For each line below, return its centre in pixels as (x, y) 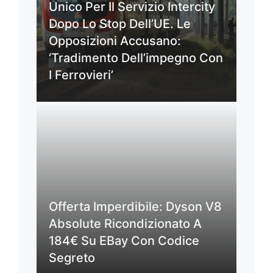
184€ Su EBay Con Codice (124, 241)
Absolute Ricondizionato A (125, 224)
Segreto (72, 258)
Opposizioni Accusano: (115, 41)
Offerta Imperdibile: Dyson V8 (135, 207)
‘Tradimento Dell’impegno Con (136, 58)
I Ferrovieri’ (81, 75)
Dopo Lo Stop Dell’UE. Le (120, 24)
